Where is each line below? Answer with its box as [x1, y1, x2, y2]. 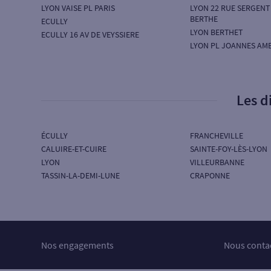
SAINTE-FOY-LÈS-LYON [189, 143, 267, 154]
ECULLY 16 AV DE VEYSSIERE [41, 29, 139, 40]
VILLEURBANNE [189, 157, 244, 168]
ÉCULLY [41, 130, 68, 141]
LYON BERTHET [189, 27, 243, 38]
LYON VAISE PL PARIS [41, 2, 115, 13]
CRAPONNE [189, 170, 230, 181]
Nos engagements [41, 239, 114, 251]
